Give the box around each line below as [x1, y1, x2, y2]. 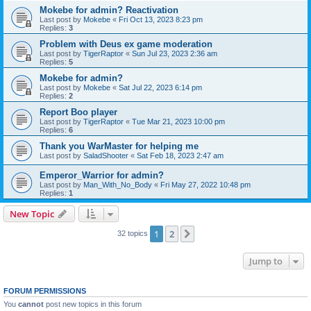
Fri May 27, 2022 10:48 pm [160, 180, 251, 189]
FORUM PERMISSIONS [3, 287, 86, 295]
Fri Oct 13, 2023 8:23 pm [119, 15, 203, 24]
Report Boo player [40, 107, 117, 117]
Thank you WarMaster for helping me [40, 141, 199, 151]
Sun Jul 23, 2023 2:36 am [132, 49, 217, 58]
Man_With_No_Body [83, 180, 152, 189]
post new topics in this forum [44, 300, 142, 308]
